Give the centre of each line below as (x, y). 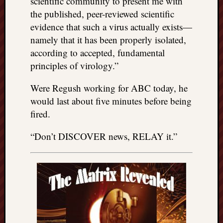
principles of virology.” (74, 65)
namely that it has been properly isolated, (108, 39)
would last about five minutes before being (111, 101)
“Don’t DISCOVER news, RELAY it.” (104, 136)
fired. (40, 113)
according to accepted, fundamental (98, 52)
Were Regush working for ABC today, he (109, 88)
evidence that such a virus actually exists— (111, 26)
